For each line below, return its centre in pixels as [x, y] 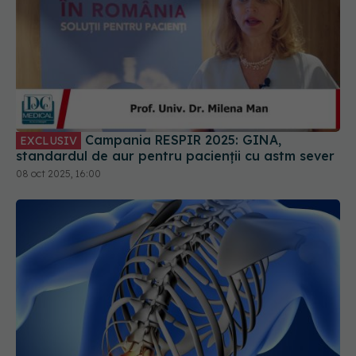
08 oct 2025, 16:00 [58, 174]
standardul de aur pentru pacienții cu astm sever [175, 156]
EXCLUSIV [48, 141]
